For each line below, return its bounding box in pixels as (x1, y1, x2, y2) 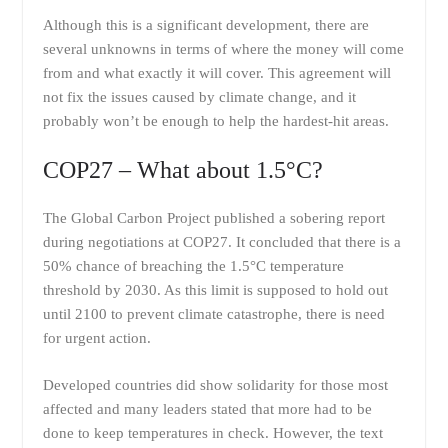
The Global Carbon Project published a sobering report (42, 210, 385, 226)
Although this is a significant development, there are (42, 16, 369, 33)
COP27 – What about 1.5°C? (42, 157, 323, 183)
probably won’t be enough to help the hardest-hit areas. (42, 112, 389, 129)
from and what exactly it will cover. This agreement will (42, 64, 391, 81)
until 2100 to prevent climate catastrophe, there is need (42, 306, 385, 322)
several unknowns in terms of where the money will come (42, 40, 404, 57)
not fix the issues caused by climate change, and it (42, 88, 356, 105)
